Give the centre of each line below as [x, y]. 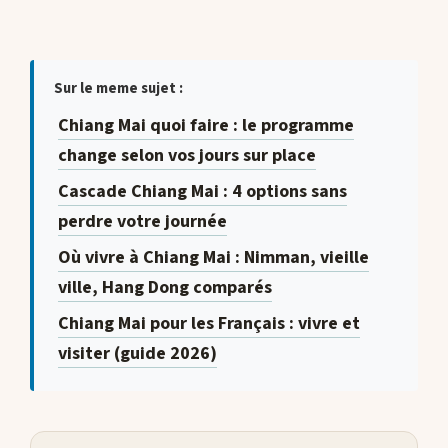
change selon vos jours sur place [186, 155]
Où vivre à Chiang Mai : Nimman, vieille [213, 257]
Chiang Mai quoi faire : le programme [205, 125]
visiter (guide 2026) [137, 353]
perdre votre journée [142, 221]
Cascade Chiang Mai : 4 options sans [202, 191]
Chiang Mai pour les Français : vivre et [208, 323]
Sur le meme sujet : [118, 88]
